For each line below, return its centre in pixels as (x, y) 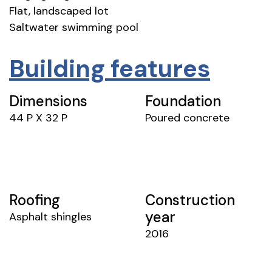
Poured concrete (187, 117)
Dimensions (48, 101)
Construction (190, 200)
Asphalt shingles (50, 216)
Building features (110, 68)
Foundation (183, 101)
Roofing (35, 200)
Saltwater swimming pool (74, 27)
